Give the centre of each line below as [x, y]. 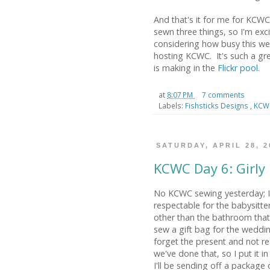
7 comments [224, 95]
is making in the [186, 68]
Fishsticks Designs [218, 106]
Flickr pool [238, 68]
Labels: [172, 106]
